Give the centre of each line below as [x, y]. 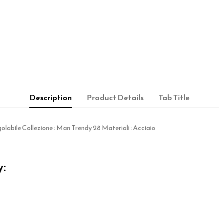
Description [51, 97]
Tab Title [174, 97]
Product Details [115, 97]
